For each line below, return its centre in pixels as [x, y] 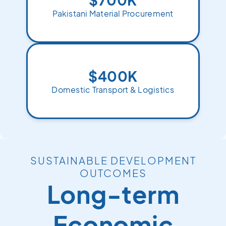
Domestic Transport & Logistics [113, 90]
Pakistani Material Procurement [113, 13]
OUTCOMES [113, 173]
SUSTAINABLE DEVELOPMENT [113, 160]
